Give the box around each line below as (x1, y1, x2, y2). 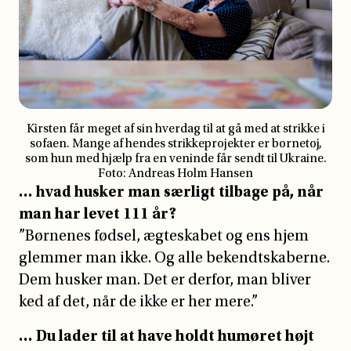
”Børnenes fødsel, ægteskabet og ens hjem (19, 226, 309, 244)
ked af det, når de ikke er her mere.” (19, 292, 258, 310)
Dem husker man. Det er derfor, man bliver (19, 270, 311, 288)
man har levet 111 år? (19, 204, 176, 223)
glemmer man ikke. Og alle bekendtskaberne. (19, 248, 330, 266)
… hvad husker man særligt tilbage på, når (19, 182, 324, 201)
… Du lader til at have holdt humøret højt (19, 326, 314, 345)
